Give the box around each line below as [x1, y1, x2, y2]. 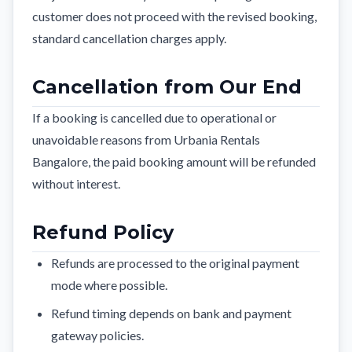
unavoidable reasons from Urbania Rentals [32, 132, 260, 147]
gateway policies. [51, 328, 144, 343]
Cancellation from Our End [32, 75, 302, 98]
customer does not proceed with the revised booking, [32, 9, 317, 24]
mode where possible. [51, 277, 167, 292]
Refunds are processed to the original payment [51, 255, 299, 270]
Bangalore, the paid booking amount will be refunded [32, 154, 316, 169]
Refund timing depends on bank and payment [51, 306, 291, 321]
